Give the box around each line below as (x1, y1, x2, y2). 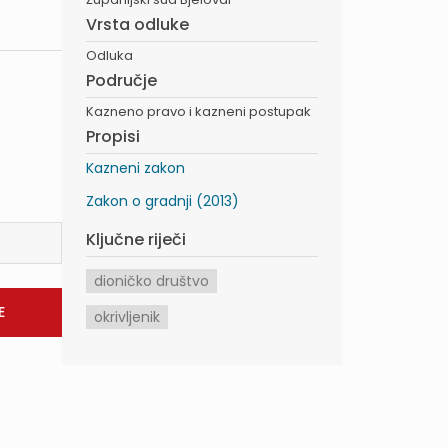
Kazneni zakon (86, 158, 185, 178)
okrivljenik (94, 307, 160, 327)
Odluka (86, 46, 133, 65)
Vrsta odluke (86, 13, 189, 36)
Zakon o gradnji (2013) (86, 191, 239, 211)
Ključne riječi (86, 228, 186, 251)
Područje (86, 69, 157, 92)
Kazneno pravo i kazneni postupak (86, 102, 311, 121)
